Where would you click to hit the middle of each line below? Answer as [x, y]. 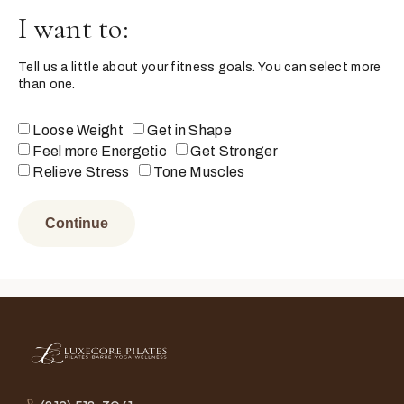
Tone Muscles [199, 171]
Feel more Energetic [100, 151]
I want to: [73, 29]
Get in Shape [189, 131]
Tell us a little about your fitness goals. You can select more [200, 68]
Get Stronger [234, 151]
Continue [77, 223]
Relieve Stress [81, 171]
